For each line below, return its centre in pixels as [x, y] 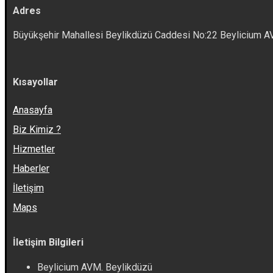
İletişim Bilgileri [48, 243]
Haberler [31, 168]
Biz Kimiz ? [37, 129]
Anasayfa [33, 110]
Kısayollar [35, 82]
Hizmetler [34, 149]
